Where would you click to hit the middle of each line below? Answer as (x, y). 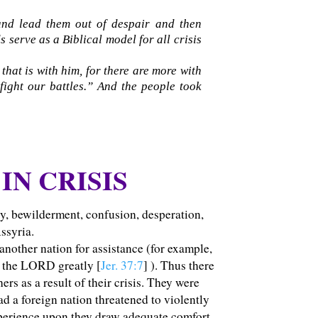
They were (174, 283)
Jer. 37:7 (122, 265)
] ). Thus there (179, 265)
